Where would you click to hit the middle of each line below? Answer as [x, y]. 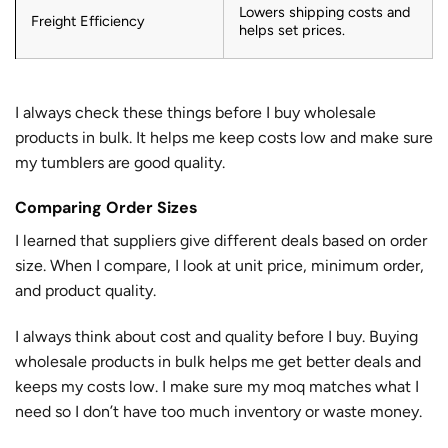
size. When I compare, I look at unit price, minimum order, [219, 266]
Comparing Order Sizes [106, 208]
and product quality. [85, 291]
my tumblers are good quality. [120, 162]
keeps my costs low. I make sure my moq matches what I [217, 387]
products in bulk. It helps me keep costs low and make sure [224, 137]
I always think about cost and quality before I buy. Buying [216, 337]
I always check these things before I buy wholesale [195, 112]
